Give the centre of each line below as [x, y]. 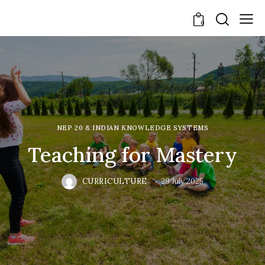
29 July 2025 [182, 182]
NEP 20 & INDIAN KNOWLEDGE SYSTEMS [132, 128]
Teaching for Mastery [132, 155]
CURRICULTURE [114, 182]
